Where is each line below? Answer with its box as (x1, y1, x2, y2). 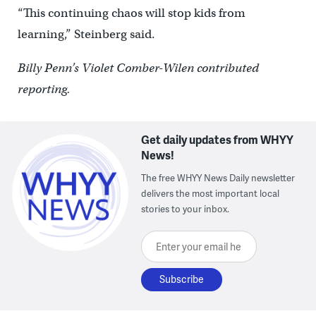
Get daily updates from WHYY (141, 131, 294, 148)
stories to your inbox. (141, 202, 230, 216)
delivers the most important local (141, 187, 280, 200)
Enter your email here (141, 232, 250, 249)
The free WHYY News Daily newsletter (141, 171, 296, 185)
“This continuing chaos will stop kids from (17, 6, 245, 21)
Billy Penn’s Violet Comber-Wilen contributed (17, 61, 259, 76)
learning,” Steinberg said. (17, 27, 155, 42)
